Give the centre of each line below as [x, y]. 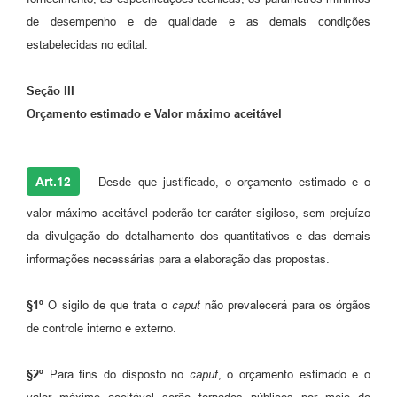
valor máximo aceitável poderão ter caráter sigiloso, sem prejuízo [198, 213]
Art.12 [53, 181]
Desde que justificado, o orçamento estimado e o [231, 182]
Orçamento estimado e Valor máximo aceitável [154, 113]
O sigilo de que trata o [108, 305]
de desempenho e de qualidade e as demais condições [198, 21]
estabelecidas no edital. [87, 44]
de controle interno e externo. [101, 328]
